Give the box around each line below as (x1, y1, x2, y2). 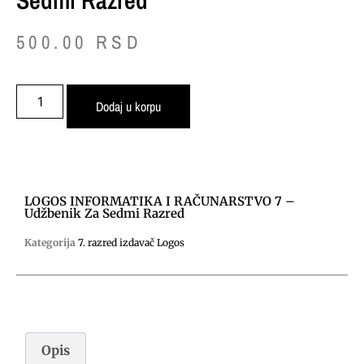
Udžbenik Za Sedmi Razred (24, 205, 184, 221)
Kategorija (24, 236, 76, 249)
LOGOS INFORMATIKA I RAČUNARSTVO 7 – (24, 193, 295, 209)
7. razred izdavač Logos (78, 236, 184, 249)
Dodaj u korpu (96, 97, 162, 115)
